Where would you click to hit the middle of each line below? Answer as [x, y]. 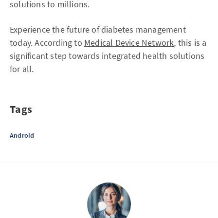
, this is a [190, 43]
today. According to [47, 43]
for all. [22, 69]
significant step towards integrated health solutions [107, 56]
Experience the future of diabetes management [98, 29]
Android [22, 135]
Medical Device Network [129, 43]
